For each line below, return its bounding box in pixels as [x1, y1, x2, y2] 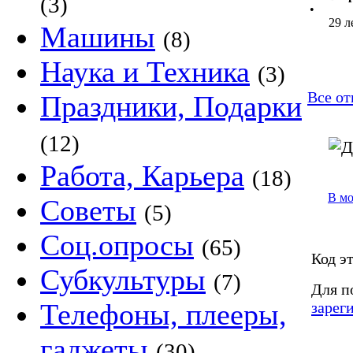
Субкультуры [40, 263, 206, 296]
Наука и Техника [40, 55, 250, 88]
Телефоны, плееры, [40, 298, 287, 331]
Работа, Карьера [40, 159, 244, 192]
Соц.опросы [40, 229, 194, 262]
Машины [40, 20, 155, 54]
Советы [40, 194, 136, 227]
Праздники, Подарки [40, 90, 302, 123]
